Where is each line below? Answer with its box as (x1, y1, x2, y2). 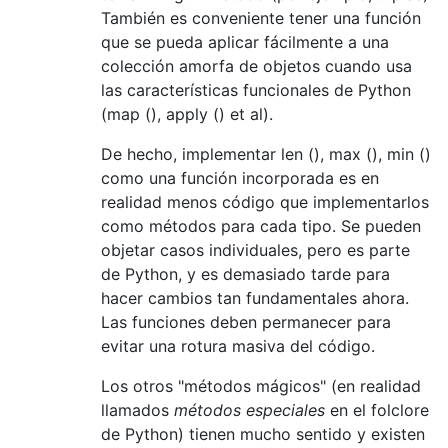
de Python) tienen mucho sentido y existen (101, 423, 425, 444)
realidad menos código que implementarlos (101, 191, 429, 212)
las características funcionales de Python (101, 79, 411, 100)
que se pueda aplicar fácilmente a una (101, 31, 389, 52)
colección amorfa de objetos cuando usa (101, 55, 412, 76)
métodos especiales (174, 399, 325, 420)
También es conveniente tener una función (101, 7, 421, 28)
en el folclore (325, 399, 429, 420)
